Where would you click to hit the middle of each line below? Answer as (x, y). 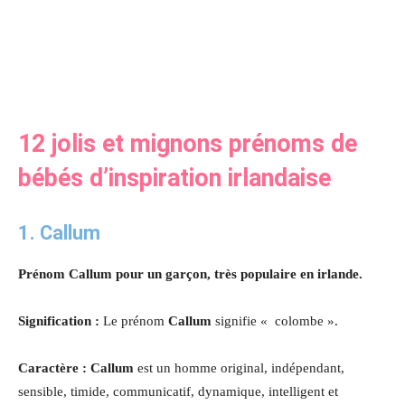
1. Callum (59, 232)
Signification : (61, 320)
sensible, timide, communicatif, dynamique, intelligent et (178, 391)
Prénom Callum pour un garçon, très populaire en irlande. (190, 273)
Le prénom (136, 320)
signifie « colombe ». (277, 320)
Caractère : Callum (78, 367)
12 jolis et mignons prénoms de (188, 143)
